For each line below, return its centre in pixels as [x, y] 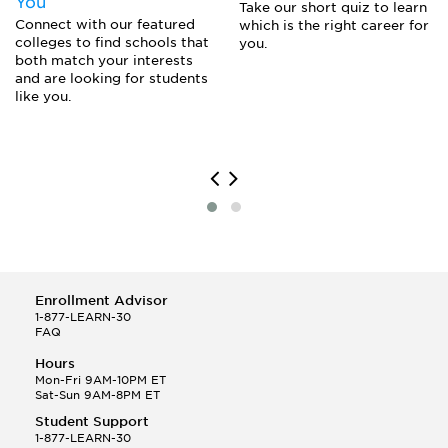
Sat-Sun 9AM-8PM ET [97, 395]
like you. [43, 97]
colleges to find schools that [112, 43]
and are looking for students [111, 79]
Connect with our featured [105, 25]
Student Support [92, 422]
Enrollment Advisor [101, 301]
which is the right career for [334, 26]
